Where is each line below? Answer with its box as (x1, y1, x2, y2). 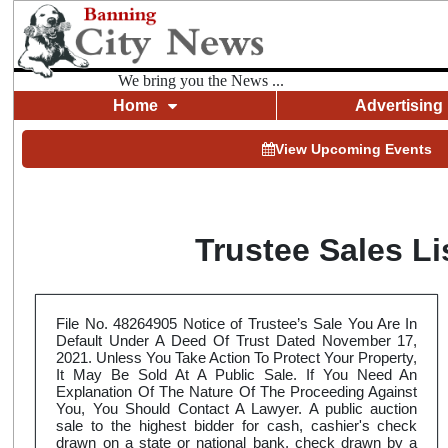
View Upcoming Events (275, 141, 433, 158)
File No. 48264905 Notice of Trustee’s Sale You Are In (56, 315, 418, 333)
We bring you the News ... (118, 72, 285, 89)
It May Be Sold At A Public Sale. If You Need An (56, 366, 418, 384)
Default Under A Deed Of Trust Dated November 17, (56, 332, 418, 350)
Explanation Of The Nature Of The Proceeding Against (56, 383, 418, 401)
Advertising (354, 96, 443, 114)
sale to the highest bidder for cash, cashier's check (56, 417, 418, 435)
